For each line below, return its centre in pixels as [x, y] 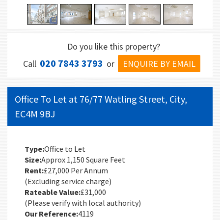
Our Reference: [51, 214]
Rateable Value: [53, 192]
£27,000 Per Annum [76, 171]
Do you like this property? [114, 47]
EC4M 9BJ [35, 114]
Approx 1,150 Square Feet [83, 160]
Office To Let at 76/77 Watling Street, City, [101, 99]
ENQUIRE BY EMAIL [159, 64]
